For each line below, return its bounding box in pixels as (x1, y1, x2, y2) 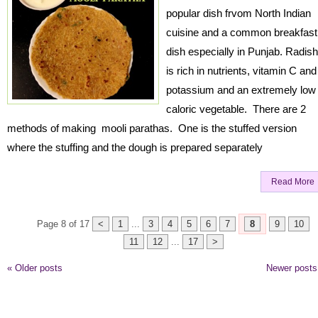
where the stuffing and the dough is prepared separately (7, 141, 263, 153)
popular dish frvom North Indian (166, 7, 311, 19)
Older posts (12, 263, 62, 273)
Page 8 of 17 (37, 219, 89, 229)
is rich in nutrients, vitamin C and (166, 65, 317, 77)
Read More (271, 177, 314, 187)
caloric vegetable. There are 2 (166, 103, 306, 115)
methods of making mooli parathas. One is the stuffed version (7, 122, 297, 134)
